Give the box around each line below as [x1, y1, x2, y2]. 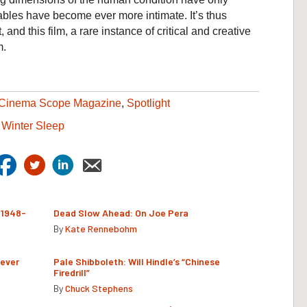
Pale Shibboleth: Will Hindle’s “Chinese [53, 255, 220, 267]
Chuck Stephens [65, 282, 133, 294]
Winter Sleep [1, 119, 64, 132]
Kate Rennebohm [65, 222, 137, 234]
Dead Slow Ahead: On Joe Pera [53, 206, 188, 219]
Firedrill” [53, 266, 92, 278]
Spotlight [127, 97, 170, 109]
